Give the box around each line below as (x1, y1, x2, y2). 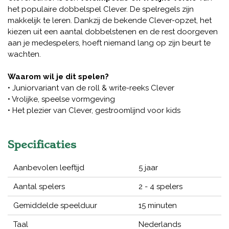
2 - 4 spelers (138, 182, 182, 192)
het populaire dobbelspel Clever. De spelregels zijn (8, 5, 194, 14)
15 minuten (138, 201, 177, 211)
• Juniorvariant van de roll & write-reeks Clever (8, 83, 174, 93)
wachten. (8, 50, 41, 59)
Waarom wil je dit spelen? (8, 72, 109, 82)
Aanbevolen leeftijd (13, 163, 85, 173)
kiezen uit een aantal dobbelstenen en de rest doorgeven (8, 27, 218, 37)
